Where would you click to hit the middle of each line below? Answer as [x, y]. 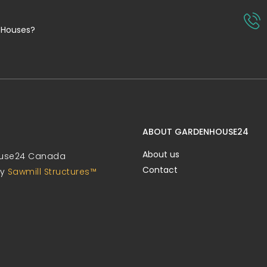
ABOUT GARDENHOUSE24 [195, 132]
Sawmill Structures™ [52, 172]
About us [161, 155]
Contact [160, 170]
